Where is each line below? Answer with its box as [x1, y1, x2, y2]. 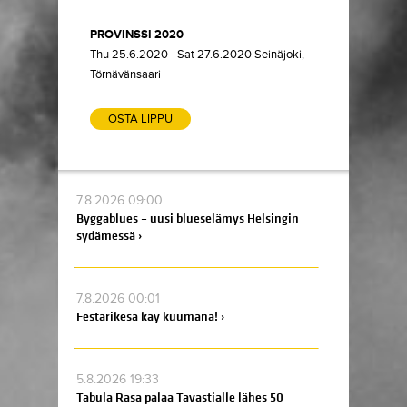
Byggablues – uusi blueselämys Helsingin [76, 210, 299, 227]
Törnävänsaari [90, 67, 161, 82]
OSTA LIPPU [108, 112, 173, 126]
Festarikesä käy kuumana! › [76, 308, 224, 325]
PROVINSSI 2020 [90, 27, 184, 42]
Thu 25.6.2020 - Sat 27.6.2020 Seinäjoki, [90, 47, 304, 62]
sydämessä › [76, 227, 142, 244]
